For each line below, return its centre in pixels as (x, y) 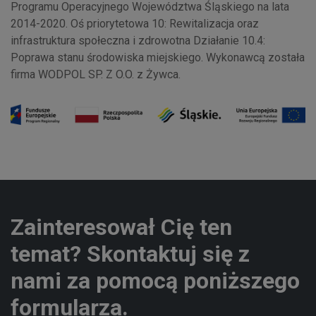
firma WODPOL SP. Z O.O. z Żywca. (96, 74)
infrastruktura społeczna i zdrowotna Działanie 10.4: (138, 41)
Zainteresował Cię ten (121, 227)
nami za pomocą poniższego (155, 281)
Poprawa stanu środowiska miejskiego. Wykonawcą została (158, 57)
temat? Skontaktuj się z (130, 254)
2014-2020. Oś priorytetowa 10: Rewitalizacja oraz (135, 24)
